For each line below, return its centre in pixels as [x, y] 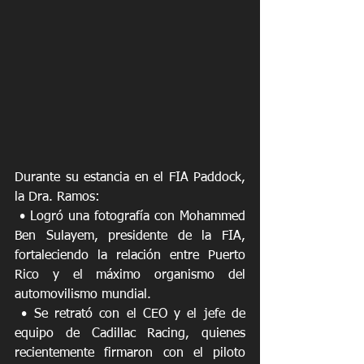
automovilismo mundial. [83, 295]
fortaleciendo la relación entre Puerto [130, 256]
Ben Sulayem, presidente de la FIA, [130, 236]
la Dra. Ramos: [57, 197]
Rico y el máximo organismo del [130, 275]
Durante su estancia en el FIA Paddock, [130, 178]
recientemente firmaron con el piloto [130, 353]
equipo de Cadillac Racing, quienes [130, 334]
